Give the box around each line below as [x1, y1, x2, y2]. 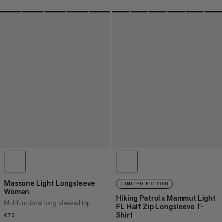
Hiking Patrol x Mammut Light [116, 193, 216, 203]
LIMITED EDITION [120, 180, 169, 187]
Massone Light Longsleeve [4, 178, 95, 188]
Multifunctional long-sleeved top [4, 198, 90, 207]
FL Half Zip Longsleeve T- [116, 201, 204, 211]
